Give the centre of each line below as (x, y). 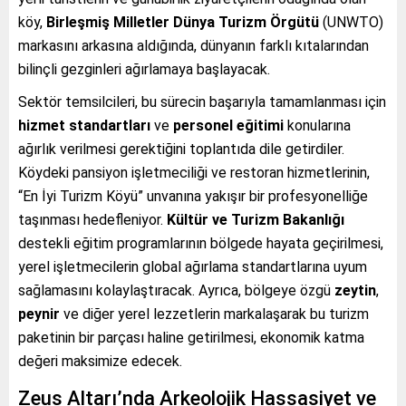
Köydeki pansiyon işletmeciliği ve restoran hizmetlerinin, (194, 172)
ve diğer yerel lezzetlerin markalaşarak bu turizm (214, 314)
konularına (317, 125)
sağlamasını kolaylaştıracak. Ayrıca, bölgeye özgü (176, 290)
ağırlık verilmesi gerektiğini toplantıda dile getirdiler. (181, 149)
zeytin (355, 290)
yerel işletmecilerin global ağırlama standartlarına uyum (193, 266)
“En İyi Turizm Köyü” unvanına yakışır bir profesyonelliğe (193, 196)
